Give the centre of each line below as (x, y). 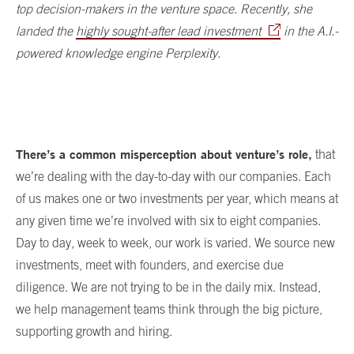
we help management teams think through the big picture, (169, 309)
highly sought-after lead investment (168, 30)
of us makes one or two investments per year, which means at (177, 198)
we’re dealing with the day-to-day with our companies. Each (173, 176)
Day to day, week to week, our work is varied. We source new (175, 242)
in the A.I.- (309, 30)
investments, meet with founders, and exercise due (150, 264)
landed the (46, 30)
